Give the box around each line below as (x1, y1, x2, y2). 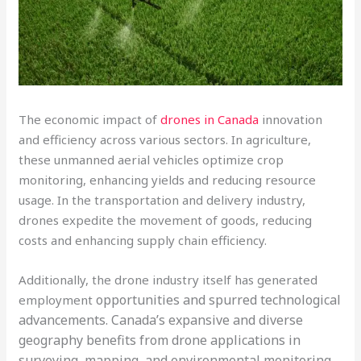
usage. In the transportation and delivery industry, (19, 192, 306, 209)
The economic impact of (19, 111, 161, 128)
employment (19, 292, 97, 309)
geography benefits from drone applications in (19, 331, 301, 350)
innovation (259, 111, 323, 128)
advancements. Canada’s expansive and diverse (19, 311, 304, 330)
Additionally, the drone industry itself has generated (19, 272, 318, 288)
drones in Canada (160, 111, 259, 128)
